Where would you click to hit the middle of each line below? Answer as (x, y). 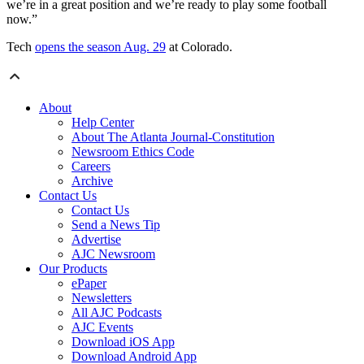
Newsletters (102, 297)
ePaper (89, 283)
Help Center (103, 122)
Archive (92, 180)
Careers (91, 166)
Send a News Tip (116, 224)
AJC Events (102, 327)
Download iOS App (123, 341)
